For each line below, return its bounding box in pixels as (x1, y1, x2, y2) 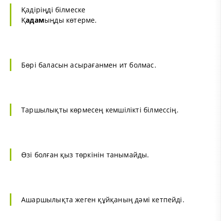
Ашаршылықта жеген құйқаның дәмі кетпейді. (21, 194, 184, 204)
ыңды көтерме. (44, 15, 97, 25)
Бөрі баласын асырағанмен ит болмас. (21, 60, 156, 70)
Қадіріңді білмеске (21, 4, 86, 14)
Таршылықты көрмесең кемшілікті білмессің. (21, 105, 179, 114)
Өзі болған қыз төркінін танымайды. (21, 149, 149, 159)
